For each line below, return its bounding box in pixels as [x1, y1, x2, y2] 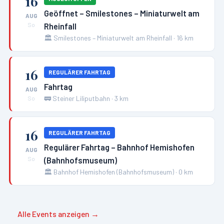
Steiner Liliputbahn [52, 93, 110, 102]
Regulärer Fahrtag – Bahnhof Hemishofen [44, 141, 195, 152]
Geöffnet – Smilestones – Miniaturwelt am [44, 8, 200, 18]
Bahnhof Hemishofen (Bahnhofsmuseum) [53, 167, 174, 176]
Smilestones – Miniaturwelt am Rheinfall [53, 33, 172, 42]
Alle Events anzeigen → [17, 208, 99, 218]
